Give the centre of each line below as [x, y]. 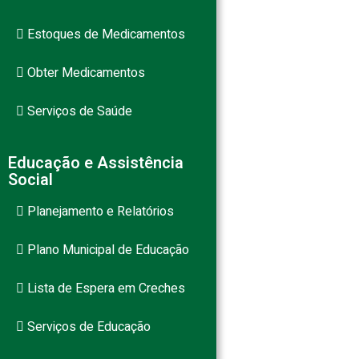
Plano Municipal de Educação [107, 250]
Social [30, 180]
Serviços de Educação [87, 327]
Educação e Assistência [96, 163]
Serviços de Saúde [78, 111]
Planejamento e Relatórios [99, 212]
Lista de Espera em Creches [105, 288]
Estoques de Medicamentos [105, 34]
